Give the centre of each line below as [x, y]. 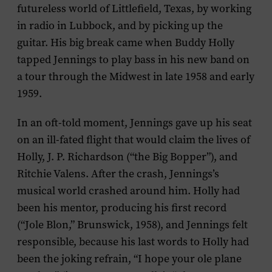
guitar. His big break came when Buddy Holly [126, 42]
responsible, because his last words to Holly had [133, 242]
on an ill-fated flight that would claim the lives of [134, 140]
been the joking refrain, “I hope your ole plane [129, 259]
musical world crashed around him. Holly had [128, 191]
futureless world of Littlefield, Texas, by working [134, 8]
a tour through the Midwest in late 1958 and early [136, 76]
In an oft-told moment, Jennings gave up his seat [134, 123]
